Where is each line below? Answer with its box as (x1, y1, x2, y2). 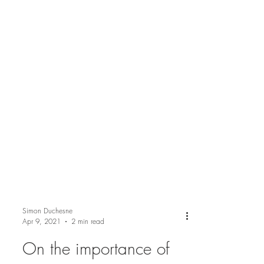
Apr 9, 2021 (22, 240, 61, 250)
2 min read (71, 240, 104, 250)
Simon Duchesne (22, 229, 72, 239)
